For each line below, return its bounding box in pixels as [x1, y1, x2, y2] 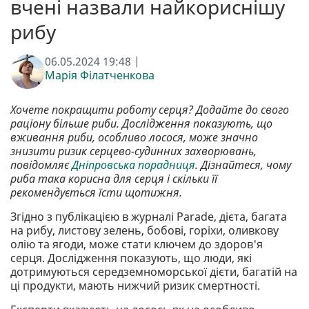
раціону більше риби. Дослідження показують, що [10, 116, 272, 132]
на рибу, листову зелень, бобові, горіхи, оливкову [10, 223, 279, 239]
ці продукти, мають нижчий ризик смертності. [10, 278, 260, 294]
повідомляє [10, 157, 72, 173]
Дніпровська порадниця [72, 157, 195, 173]
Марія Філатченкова [45, 68, 154, 83]
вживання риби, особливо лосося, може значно [10, 130, 258, 146]
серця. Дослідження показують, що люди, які [10, 250, 252, 266]
